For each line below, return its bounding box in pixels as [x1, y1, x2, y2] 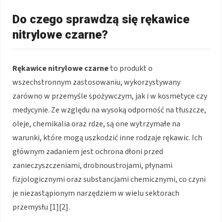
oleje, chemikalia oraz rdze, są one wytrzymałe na [12, 118, 180, 129]
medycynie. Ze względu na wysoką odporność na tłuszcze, [12, 104, 206, 115]
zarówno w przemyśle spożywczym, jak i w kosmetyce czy [12, 90, 207, 102]
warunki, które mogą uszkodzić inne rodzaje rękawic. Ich [12, 132, 202, 143]
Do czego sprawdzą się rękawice [12, 12, 189, 26]
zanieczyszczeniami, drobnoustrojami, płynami [12, 160, 172, 171]
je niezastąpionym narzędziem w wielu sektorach [12, 187, 179, 199]
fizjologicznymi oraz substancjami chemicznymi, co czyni [12, 173, 206, 185]
